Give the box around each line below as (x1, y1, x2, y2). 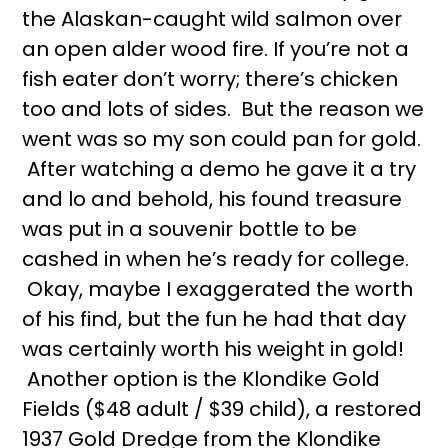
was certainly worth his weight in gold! (22, 335, 405, 363)
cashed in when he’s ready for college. (22, 245, 410, 273)
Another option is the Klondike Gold (22, 365, 381, 393)
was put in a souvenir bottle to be (22, 215, 358, 243)
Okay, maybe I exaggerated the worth (22, 275, 414, 303)
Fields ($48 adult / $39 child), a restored (22, 395, 423, 423)
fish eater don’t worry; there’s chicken (22, 65, 399, 93)
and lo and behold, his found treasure (22, 185, 403, 213)
